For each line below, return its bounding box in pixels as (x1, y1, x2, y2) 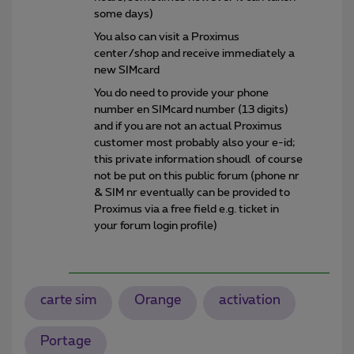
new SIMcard (94, 64, 160, 76)
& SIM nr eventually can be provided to (94, 186, 290, 198)
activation (218, 294, 281, 307)
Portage (40, 334, 91, 348)
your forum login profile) (94, 220, 217, 232)
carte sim (40, 294, 96, 307)
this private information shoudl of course (94, 153, 303, 165)
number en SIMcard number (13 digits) (94, 104, 288, 115)
